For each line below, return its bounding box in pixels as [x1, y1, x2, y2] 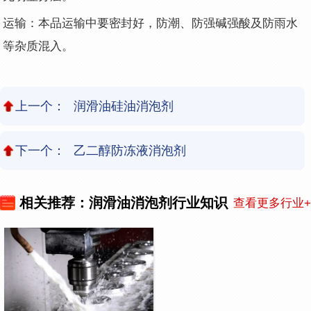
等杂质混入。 [3, 39, 74, 53]
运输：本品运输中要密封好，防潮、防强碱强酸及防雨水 [3, 16, 299, 30]
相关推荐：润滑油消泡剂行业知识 [19, 195, 228, 211]
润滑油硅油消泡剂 [73, 99, 174, 113]
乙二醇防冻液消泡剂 [73, 144, 186, 158]
